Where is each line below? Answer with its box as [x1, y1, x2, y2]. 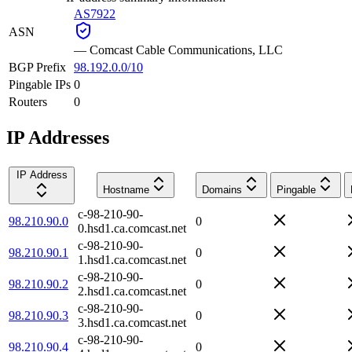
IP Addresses [6, 126, 109, 148]
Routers [9, 94, 47, 108]
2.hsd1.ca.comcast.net [78, 284, 186, 298]
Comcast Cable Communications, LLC [90, 42, 283, 57]
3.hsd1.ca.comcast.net [78, 315, 186, 329]
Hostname [102, 183, 149, 196]
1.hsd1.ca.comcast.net [78, 252, 186, 266]
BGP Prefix [9, 60, 66, 74]
